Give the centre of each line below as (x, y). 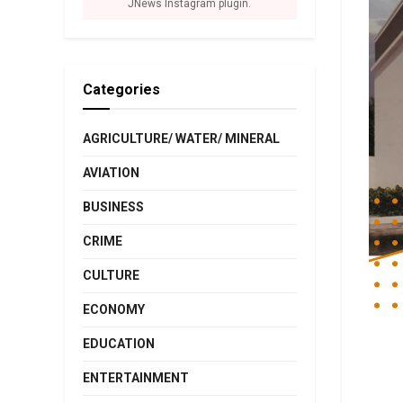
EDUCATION (119, 343)
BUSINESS (113, 206)
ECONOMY (114, 309)
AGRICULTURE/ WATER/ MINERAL (181, 138)
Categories (121, 89)
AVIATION (111, 172)
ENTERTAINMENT (136, 377)
